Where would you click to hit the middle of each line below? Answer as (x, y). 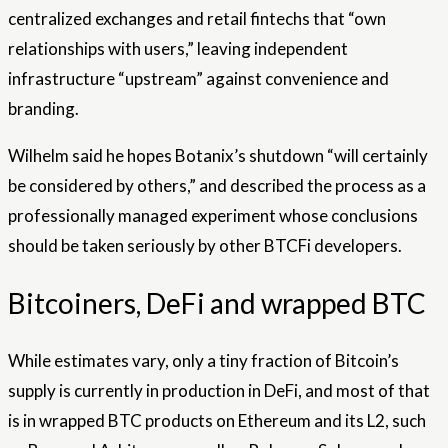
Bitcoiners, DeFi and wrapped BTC (217, 303)
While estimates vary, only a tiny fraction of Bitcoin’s (203, 361)
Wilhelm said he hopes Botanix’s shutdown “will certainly (218, 155)
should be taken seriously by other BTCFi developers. (205, 245)
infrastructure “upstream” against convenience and (198, 78)
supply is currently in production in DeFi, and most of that (219, 391)
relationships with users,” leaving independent (178, 48)
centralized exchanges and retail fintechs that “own (197, 18)
